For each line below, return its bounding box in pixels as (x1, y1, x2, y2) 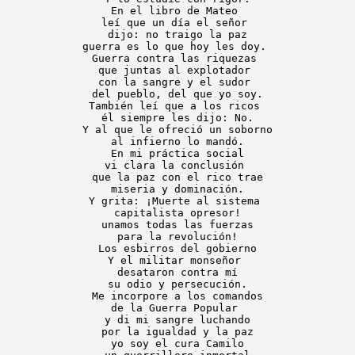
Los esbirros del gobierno (98, 242, 257, 254)
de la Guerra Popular (111, 302, 244, 314)
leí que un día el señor (101, 17, 254, 29)
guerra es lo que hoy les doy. (82, 40, 273, 52)
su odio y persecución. (108, 278, 247, 290)
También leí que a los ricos (89, 100, 266, 112)
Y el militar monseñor (108, 254, 247, 266)
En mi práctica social (111, 147, 244, 159)
